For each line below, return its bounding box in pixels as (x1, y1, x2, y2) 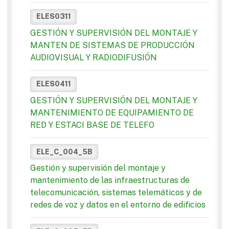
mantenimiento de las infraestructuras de (30, 175, 190, 186)
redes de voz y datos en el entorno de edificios (30, 200, 205, 210)
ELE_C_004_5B (36, 147, 93, 156)
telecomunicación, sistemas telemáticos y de (30, 188, 202, 198)
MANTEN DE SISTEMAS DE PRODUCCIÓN (30, 40, 195, 50)
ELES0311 (36, 12, 71, 21)
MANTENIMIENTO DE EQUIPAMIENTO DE (30, 108, 194, 118)
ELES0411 (36, 80, 71, 88)
